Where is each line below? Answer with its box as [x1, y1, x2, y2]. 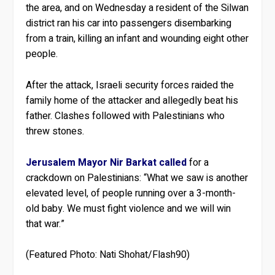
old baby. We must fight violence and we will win [26, 201, 231, 216]
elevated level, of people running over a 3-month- [26, 185, 236, 201]
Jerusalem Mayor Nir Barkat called [26, 155, 187, 170]
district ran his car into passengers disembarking [26, 16, 232, 31]
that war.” [26, 216, 65, 231]
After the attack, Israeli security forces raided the [26, 77, 234, 93]
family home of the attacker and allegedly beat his [26, 93, 239, 108]
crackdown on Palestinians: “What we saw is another [26, 170, 249, 185]
